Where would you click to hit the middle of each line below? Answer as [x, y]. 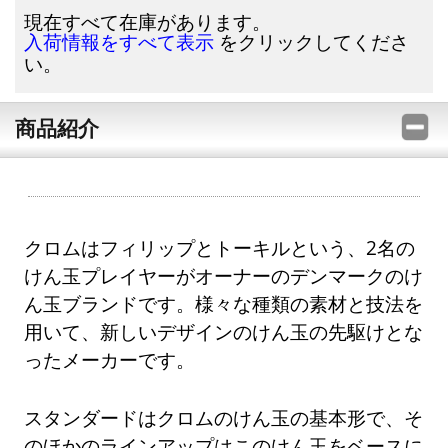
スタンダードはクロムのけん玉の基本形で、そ [224, 417]
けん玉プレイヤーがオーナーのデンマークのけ [224, 276]
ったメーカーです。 [110, 360]
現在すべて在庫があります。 [148, 22]
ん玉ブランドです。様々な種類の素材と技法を [224, 304]
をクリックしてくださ [312, 42]
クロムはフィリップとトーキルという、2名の [220, 248]
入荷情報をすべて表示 [119, 43]
